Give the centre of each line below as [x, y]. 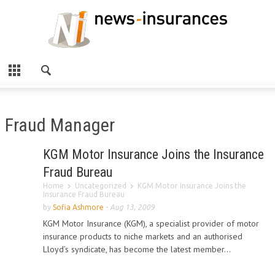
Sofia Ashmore [78, 207]
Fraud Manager [60, 125]
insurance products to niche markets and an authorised [143, 236]
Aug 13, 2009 [132, 207]
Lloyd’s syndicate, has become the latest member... [137, 249]
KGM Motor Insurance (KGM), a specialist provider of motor [151, 223]
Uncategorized [101, 186]
